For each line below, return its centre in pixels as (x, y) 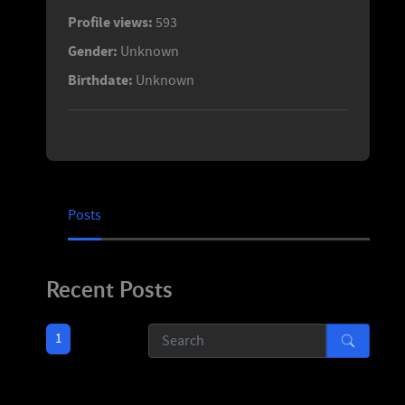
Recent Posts (109, 288)
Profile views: (110, 22)
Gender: (93, 51)
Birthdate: (100, 80)
